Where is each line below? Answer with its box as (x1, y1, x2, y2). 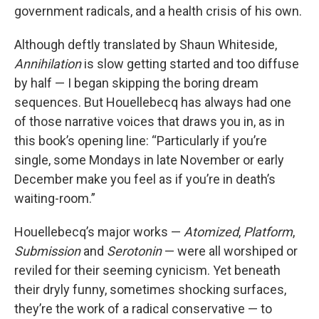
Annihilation (14, 56, 81, 72)
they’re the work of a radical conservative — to (14, 301, 272, 317)
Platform (244, 224, 293, 240)
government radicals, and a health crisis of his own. (14, 4, 302, 19)
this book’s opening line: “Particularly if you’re (14, 133, 267, 149)
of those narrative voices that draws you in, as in (14, 114, 285, 130)
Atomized (184, 224, 239, 240)
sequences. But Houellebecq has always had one (14, 95, 291, 110)
